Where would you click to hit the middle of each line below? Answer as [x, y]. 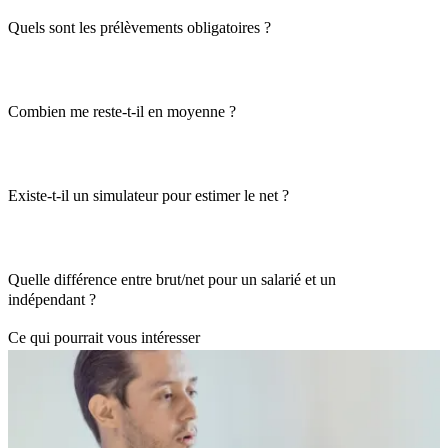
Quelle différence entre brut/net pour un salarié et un [172, 279]
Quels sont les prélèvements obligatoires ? [139, 27]
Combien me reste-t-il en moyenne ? [122, 111]
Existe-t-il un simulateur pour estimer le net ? [148, 195]
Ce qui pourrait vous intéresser [104, 337]
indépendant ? [52, 299]
